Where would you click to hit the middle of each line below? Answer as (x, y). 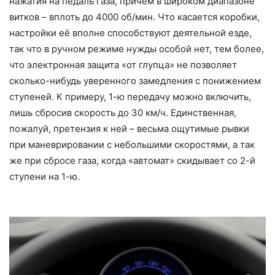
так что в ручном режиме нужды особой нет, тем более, (137, 48)
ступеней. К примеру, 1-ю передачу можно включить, (130, 96)
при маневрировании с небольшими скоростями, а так (132, 144)
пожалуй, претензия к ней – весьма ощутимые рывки (129, 128)
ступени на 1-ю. (45, 176)
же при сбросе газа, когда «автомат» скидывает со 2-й (132, 160)
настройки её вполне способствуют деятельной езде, (130, 33)
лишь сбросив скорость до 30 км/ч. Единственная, (123, 112)
